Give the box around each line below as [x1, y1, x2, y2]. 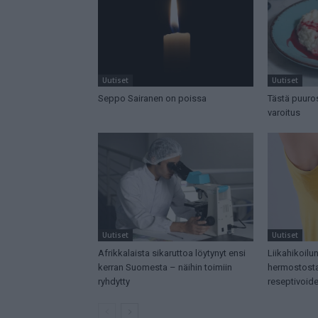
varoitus [267, 107, 300, 119]
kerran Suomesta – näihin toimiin [98, 262, 232, 273]
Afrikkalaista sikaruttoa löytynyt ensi [98, 248, 246, 259]
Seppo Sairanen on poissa [98, 93, 207, 104]
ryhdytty [98, 276, 130, 287]
